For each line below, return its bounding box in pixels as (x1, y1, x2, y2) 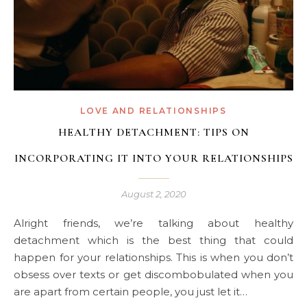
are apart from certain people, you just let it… (14, 285, 247, 299)
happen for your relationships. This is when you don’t (14, 251, 293, 265)
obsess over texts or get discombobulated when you (14, 268, 293, 282)
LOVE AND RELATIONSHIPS (80, 106, 227, 116)
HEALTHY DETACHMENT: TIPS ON (58, 125, 249, 140)
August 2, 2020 (121, 188, 186, 200)
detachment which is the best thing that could (14, 234, 293, 247)
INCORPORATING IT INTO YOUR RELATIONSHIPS (14, 151, 293, 166)
